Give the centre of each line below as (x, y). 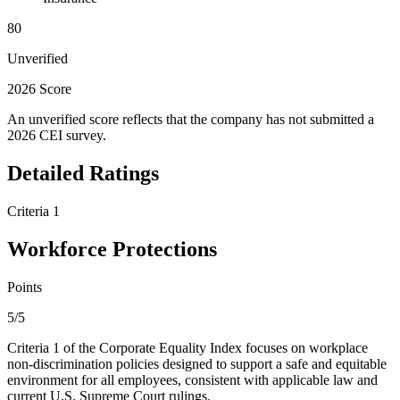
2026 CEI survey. (57, 136)
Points (25, 287)
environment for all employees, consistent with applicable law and (192, 379)
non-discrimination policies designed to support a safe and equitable (197, 363)
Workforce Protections (112, 249)
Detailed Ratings (83, 174)
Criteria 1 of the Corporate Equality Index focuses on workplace (187, 347)
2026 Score (39, 89)
